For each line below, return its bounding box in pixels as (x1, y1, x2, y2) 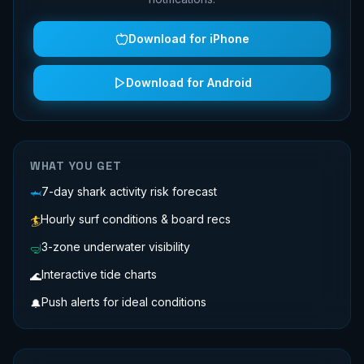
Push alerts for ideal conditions (41, 295, 206, 309)
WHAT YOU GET (30, 158, 122, 173)
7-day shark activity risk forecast (41, 184, 217, 198)
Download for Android (125, 76, 252, 89)
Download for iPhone (128, 32, 249, 45)
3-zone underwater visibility (41, 240, 190, 253)
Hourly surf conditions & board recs (41, 212, 231, 226)
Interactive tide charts (41, 267, 157, 281)
